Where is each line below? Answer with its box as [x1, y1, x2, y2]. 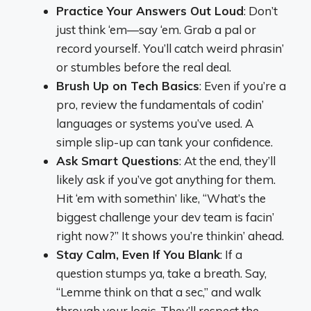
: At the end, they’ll [179, 153, 276, 168]
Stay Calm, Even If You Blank [56, 246, 220, 262]
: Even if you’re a [199, 78, 286, 93]
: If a [220, 246, 242, 262]
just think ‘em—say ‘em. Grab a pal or [56, 22, 256, 37]
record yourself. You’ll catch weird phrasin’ [56, 40, 284, 56]
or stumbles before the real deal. [56, 59, 231, 74]
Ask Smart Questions [56, 153, 179, 168]
